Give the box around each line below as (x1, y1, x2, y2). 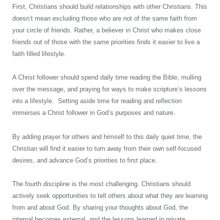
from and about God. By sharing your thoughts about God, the (12, 203, 188, 211)
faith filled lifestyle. (12, 50, 66, 58)
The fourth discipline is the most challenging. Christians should (12, 180, 191, 188)
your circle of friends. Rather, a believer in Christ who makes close (12, 27, 201, 34)
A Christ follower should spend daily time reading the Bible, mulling (12, 74, 201, 82)
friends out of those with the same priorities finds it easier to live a (12, 38, 200, 46)
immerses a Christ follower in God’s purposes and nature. (12, 109, 175, 117)
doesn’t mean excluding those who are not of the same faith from (12, 15, 197, 23)
